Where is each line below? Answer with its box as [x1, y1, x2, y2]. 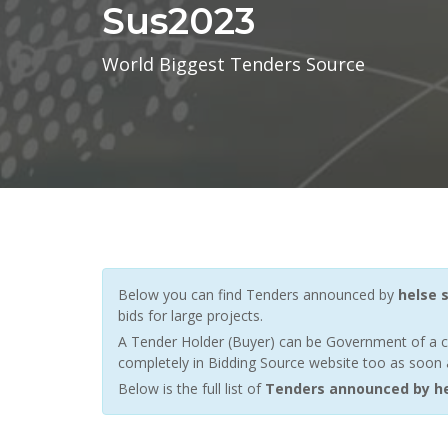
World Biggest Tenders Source [102, 52, 365, 76]
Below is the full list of [118, 379, 265, 398]
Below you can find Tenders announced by [118, 285, 398, 304]
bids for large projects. [118, 306, 263, 325]
